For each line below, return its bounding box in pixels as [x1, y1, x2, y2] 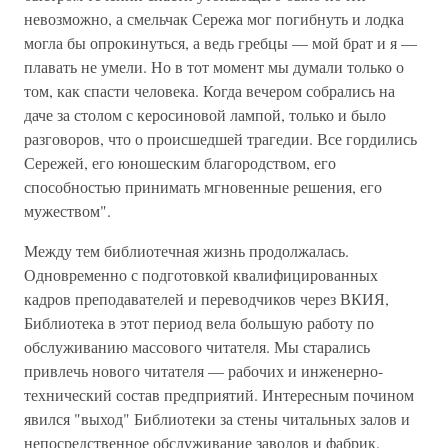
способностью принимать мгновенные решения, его [24, 176, 382, 197]
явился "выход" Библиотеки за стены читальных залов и [24, 408, 410, 429]
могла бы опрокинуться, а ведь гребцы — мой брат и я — [24, 32, 417, 53]
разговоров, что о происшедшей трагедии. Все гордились [24, 128, 417, 149]
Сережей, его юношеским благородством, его [24, 152, 336, 173]
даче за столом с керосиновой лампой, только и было [24, 104, 386, 125]
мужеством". [24, 200, 111, 221]
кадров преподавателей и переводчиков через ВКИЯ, [24, 288, 389, 309]
